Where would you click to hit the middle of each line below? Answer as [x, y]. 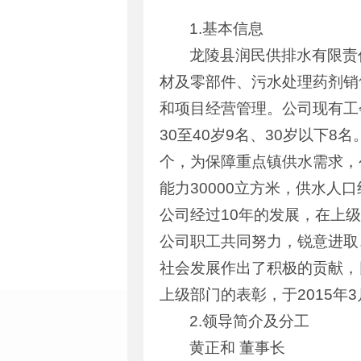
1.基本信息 [227, 29]
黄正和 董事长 [238, 348]
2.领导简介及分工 [250, 321]
